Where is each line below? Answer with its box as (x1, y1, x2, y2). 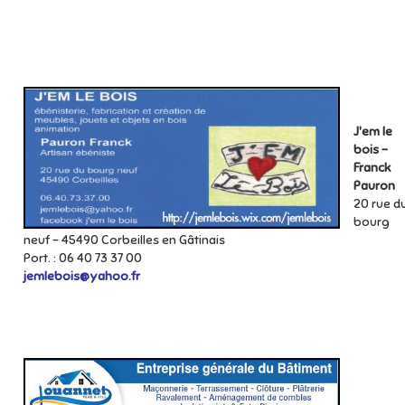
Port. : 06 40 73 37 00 (24, 250, 142, 266)
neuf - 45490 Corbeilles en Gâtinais (24, 232, 225, 248)
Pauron (353, 178, 395, 193)
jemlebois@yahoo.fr (24, 268, 140, 284)
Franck (353, 160, 391, 175)
